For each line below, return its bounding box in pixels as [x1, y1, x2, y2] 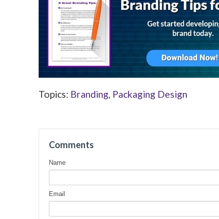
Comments [48, 139, 94, 151]
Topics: [39, 88, 70, 100]
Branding [70, 88, 109, 100]
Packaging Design [112, 88, 187, 100]
